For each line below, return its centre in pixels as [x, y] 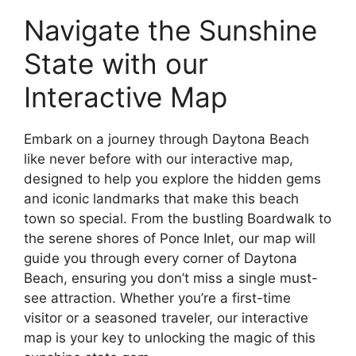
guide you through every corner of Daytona [161, 259]
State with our [116, 64]
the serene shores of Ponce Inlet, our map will [170, 239]
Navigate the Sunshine [170, 31]
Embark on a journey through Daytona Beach [166, 139]
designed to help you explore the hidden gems [172, 179]
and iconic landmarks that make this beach [161, 199]
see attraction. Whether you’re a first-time [157, 298]
